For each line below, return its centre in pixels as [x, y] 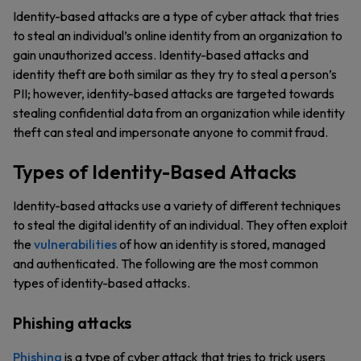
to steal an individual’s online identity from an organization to [178, 35]
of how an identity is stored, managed [221, 244]
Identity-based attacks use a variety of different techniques [177, 205]
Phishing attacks [72, 323]
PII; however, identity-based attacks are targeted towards [174, 93]
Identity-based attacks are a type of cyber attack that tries [176, 16]
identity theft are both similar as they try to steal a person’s [175, 74]
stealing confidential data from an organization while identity [179, 113]
